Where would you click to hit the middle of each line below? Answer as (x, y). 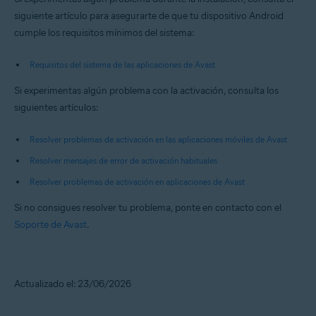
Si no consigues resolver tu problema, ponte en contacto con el (148, 208)
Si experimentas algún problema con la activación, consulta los (146, 91)
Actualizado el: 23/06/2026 (73, 284)
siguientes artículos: (56, 108)
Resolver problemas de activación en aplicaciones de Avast (137, 182)
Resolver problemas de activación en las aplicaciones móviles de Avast (158, 139)
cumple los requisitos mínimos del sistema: (104, 33)
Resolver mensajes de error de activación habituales (123, 160)
